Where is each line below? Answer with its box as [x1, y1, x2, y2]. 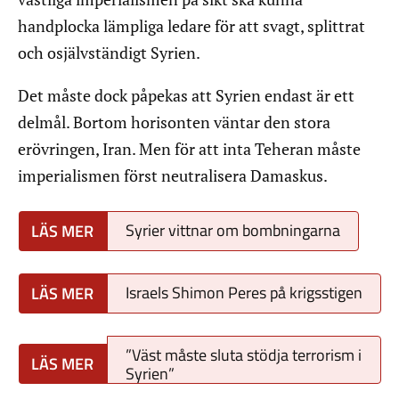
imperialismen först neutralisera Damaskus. [18, 165, 328, 187]
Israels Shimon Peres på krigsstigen [126, 281, 362, 305]
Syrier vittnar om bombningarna [126, 218, 340, 243]
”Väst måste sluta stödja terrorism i [126, 343, 362, 368]
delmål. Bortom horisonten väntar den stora [18, 111, 330, 134]
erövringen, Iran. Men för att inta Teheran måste [18, 138, 361, 160]
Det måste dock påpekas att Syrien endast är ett [18, 85, 354, 107]
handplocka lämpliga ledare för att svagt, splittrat [18, 15, 365, 37]
